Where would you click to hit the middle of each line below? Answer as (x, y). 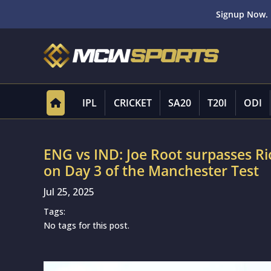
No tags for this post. (87, 225)
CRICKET (132, 103)
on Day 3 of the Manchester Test (151, 171)
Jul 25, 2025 (69, 192)
